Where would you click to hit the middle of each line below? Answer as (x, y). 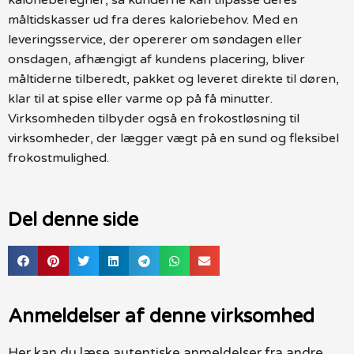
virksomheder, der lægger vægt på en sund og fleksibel (173, 138)
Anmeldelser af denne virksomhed (161, 317)
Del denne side (73, 220)
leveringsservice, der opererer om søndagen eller (155, 39)
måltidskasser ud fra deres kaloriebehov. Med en (153, 19)
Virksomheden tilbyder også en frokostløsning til (154, 118)
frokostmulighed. (58, 158)
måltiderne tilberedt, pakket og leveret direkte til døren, (173, 79)
